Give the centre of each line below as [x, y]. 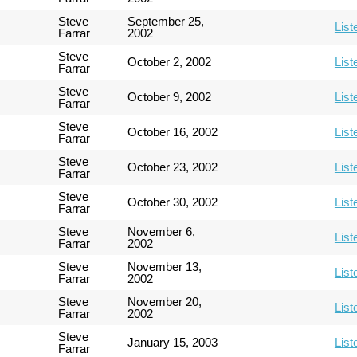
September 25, [166, 21]
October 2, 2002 [170, 61]
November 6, [162, 231]
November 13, [165, 266]
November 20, [165, 301]
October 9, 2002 [170, 96]
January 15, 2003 [173, 342]
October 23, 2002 [173, 167]
